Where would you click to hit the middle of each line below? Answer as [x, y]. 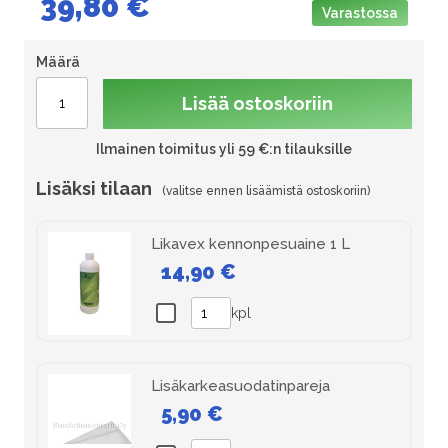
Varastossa [360, 12]
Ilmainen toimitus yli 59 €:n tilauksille [224, 148]
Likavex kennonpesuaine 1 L [250, 243]
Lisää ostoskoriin [257, 103]
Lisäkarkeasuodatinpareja [240, 386]
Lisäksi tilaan [94, 188]
